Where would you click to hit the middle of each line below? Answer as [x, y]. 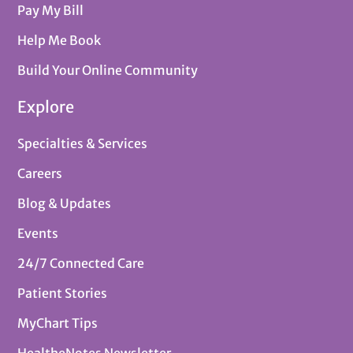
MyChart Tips [58, 323]
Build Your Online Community [108, 70]
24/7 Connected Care [81, 263]
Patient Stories [63, 293]
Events [38, 233]
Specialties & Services [83, 143]
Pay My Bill [51, 10]
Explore [46, 106]
